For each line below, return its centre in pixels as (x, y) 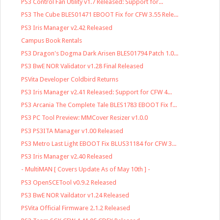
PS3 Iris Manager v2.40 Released (67, 157)
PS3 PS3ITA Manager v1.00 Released (72, 131)
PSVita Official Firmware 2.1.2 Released (76, 208)
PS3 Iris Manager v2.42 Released (67, 27)
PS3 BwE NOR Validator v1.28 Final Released (82, 66)
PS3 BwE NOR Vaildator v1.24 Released (75, 195)
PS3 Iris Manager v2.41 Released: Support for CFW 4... (97, 92)
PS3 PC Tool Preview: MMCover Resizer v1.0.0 (85, 118)
